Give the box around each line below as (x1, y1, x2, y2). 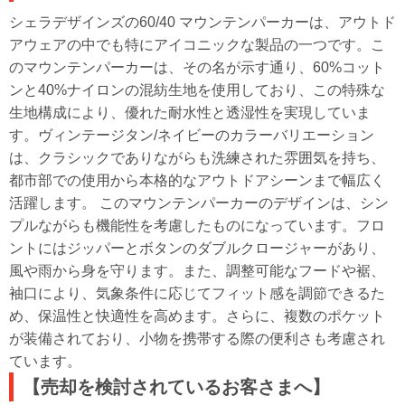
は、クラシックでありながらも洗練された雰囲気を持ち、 (9, 150, 385, 165)
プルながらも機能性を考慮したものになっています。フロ (9, 218, 385, 233)
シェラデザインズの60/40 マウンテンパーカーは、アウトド (9, 14, 396, 30)
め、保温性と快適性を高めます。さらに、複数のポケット (9, 308, 385, 324)
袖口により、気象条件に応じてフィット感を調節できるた (9, 286, 385, 301)
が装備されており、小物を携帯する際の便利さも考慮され (9, 331, 385, 346)
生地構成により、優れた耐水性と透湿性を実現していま (9, 105, 371, 120)
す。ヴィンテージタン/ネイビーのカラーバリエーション (9, 127, 374, 143)
